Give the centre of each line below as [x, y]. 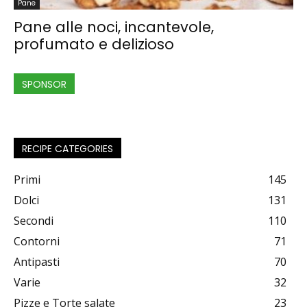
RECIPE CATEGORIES [67, 149]
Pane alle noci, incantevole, [114, 27]
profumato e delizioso [94, 44]
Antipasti [37, 262]
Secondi [34, 221]
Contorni [37, 241]
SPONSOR [44, 84]
